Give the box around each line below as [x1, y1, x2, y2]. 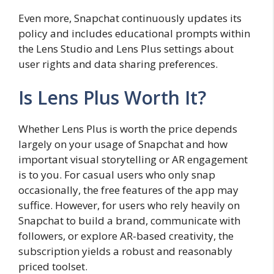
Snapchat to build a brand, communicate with [18, 213, 240, 228]
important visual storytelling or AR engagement [18, 152, 248, 167]
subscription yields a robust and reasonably [18, 244, 232, 259]
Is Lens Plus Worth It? [18, 85, 206, 111]
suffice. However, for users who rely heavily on [18, 198, 240, 213]
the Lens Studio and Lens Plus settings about [18, 41, 234, 56]
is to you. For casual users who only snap [18, 168, 215, 182]
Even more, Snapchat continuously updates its [18, 10, 242, 25]
